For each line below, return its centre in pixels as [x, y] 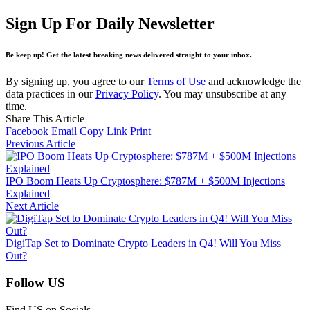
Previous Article [40, 144]
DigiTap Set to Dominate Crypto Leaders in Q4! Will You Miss [143, 244]
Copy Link [103, 131]
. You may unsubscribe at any [222, 94]
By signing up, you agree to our [76, 82]
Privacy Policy [127, 94]
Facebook [27, 131]
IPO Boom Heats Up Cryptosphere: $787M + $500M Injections [145, 181]
